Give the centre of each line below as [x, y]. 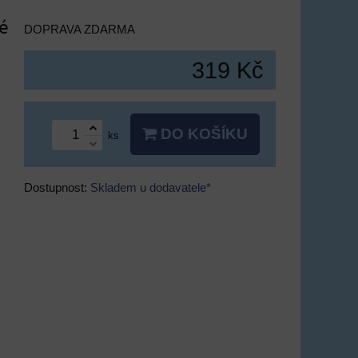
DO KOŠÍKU [202, 134]
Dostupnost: [57, 188]
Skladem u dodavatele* [151, 188]
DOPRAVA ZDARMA [80, 30]
